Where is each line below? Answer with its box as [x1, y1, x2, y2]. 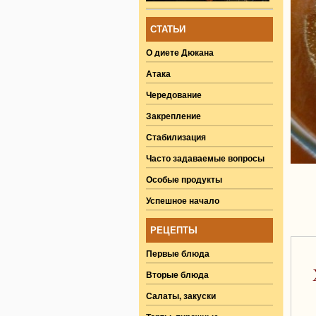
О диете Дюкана [146, 46, 214, 59]
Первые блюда [146, 247, 209, 260]
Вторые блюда [146, 268, 209, 281]
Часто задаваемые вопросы [146, 152, 265, 164]
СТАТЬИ [150, 24, 186, 35]
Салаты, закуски [146, 289, 216, 302]
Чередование [146, 88, 202, 101]
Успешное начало [146, 194, 219, 207]
